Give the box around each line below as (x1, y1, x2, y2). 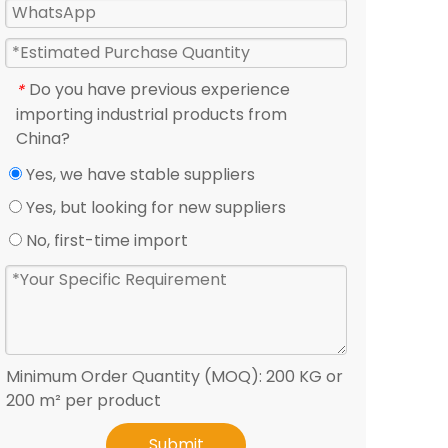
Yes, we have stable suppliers (22, 162, 255, 186)
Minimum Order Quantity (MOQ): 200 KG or (6, 364, 343, 388)
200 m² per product (6, 388, 161, 412)
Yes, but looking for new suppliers (22, 195, 286, 219)
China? (16, 126, 70, 150)
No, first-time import (22, 228, 188, 252)
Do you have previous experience (29, 78, 290, 101)
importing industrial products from (16, 102, 287, 126)
